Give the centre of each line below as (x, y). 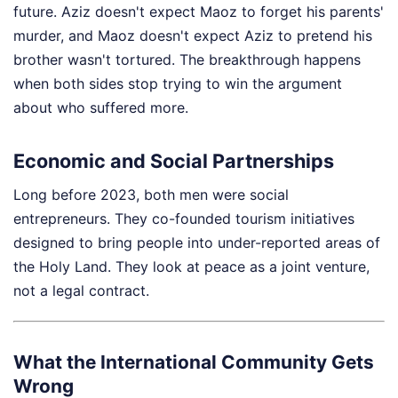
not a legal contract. (81, 291)
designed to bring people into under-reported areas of (197, 243)
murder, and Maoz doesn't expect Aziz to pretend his (193, 35)
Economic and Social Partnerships (174, 161)
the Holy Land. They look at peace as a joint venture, (191, 267)
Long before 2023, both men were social (151, 195)
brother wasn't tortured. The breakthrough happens (187, 59)
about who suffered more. (101, 107)
